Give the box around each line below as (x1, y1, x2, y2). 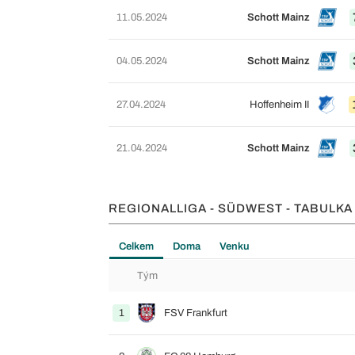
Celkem (119, 241, 154, 252)
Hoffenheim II (249, 99, 309, 110)
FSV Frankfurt (164, 307, 227, 319)
